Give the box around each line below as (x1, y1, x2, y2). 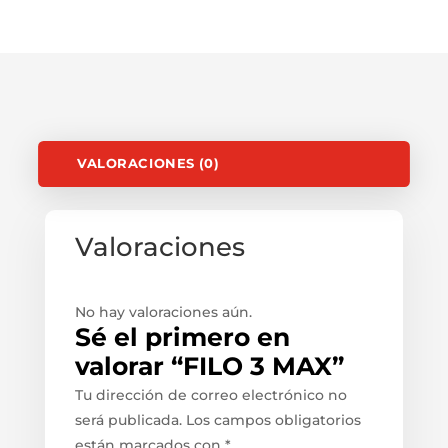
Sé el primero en (74, 321, 290, 352)
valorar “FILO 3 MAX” (74, 350, 344, 381)
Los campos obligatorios (185, 410, 361, 429)
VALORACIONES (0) (76, 154, 219, 172)
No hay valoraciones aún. (74, 302, 252, 321)
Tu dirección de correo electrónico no (74, 385, 347, 404)
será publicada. (74, 410, 182, 429)
